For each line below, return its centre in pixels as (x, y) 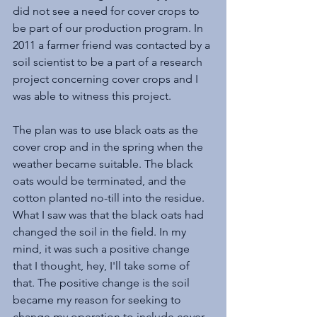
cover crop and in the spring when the (109, 146)
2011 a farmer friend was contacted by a (113, 45)
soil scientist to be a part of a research (109, 62)
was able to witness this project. (92, 96)
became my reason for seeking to (98, 299)
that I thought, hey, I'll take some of (103, 265)
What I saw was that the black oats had (110, 214)
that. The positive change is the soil (103, 282)
